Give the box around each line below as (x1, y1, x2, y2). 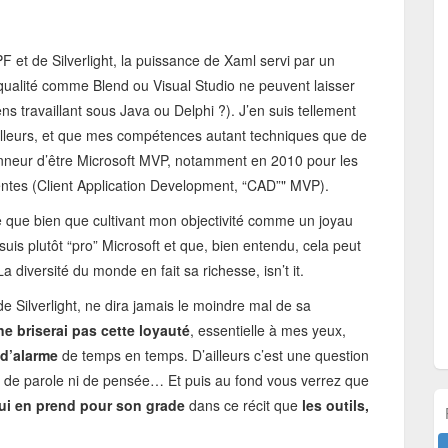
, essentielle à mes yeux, (190, 320, 346, 340)
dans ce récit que (185, 395, 302, 415)
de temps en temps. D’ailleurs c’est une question (58, 345, 369, 365)
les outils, (302, 395, 369, 415)
